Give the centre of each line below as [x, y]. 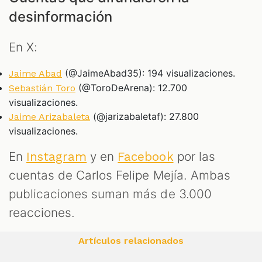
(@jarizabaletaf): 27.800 [144, 116]
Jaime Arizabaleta [49, 116]
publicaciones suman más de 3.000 [110, 194]
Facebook [146, 156]
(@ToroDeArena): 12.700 [131, 87]
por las [194, 156]
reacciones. [42, 212]
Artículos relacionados [131, 240]
